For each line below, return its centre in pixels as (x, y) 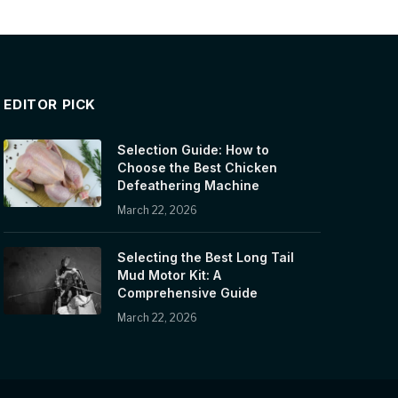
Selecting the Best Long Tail (206, 257)
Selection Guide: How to (194, 149)
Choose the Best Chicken (198, 167)
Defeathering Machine (189, 185)
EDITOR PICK (50, 104)
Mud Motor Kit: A (170, 275)
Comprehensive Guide (188, 292)
